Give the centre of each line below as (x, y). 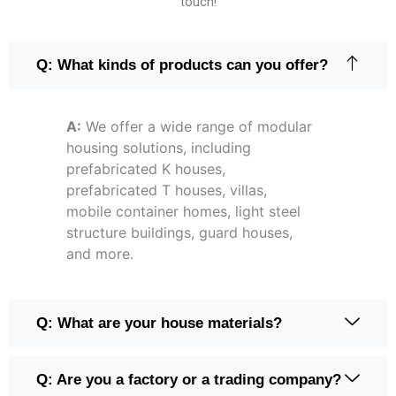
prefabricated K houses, (146, 169)
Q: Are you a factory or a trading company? (189, 380)
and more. (100, 254)
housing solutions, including (159, 148)
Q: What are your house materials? (159, 324)
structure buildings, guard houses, (179, 233)
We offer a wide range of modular (197, 127)
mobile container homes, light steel (183, 212)
